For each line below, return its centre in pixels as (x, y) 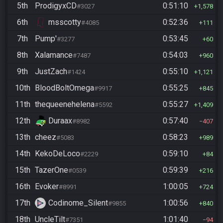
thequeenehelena (65, 105)
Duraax (60, 121)
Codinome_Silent (78, 203)
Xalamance (54, 55)
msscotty (65, 22)
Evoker (47, 187)
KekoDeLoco (57, 154)
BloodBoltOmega (64, 88)
